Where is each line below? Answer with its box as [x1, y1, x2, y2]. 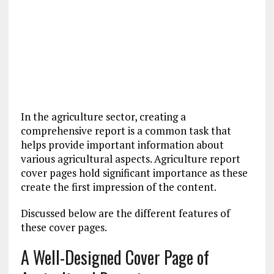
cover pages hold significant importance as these [20, 166, 248, 180]
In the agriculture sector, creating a [20, 109, 186, 124]
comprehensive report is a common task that [20, 124, 231, 138]
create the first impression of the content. [20, 180, 217, 194]
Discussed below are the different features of [20, 206, 230, 220]
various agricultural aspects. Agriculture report [20, 152, 240, 166]
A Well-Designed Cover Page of [20, 245, 209, 270]
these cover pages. [20, 220, 107, 234]
